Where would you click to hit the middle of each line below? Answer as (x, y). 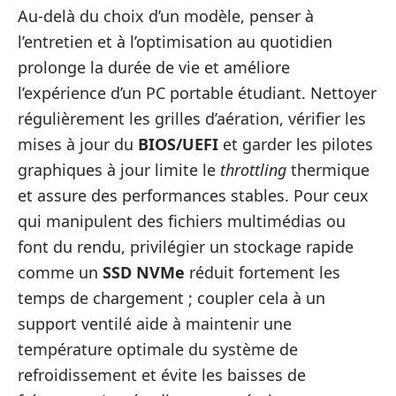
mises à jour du (78, 145)
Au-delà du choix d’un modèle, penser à (166, 16)
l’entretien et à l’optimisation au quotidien (175, 42)
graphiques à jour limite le (119, 170)
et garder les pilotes (296, 145)
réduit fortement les (263, 273)
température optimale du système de (158, 350)
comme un (60, 273)
